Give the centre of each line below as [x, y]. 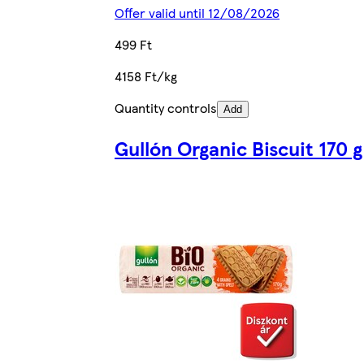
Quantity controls [166, 107]
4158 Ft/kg [146, 76]
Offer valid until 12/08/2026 [197, 12]
